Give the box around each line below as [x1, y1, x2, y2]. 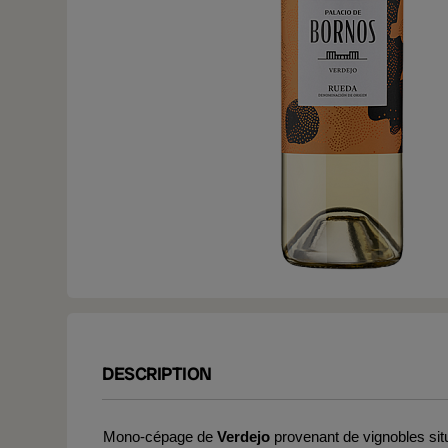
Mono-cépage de [103, 428, 217, 445]
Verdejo [217, 428, 270, 445]
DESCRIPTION [102, 362, 212, 385]
